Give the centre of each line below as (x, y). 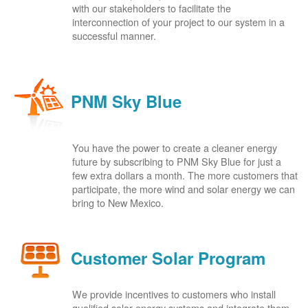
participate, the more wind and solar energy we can (184, 189)
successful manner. (114, 35)
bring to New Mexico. (118, 202)
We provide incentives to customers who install (174, 294)
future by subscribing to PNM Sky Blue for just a (177, 161)
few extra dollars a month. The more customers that (185, 175)
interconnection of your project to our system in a (178, 22)
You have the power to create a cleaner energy (175, 147)
